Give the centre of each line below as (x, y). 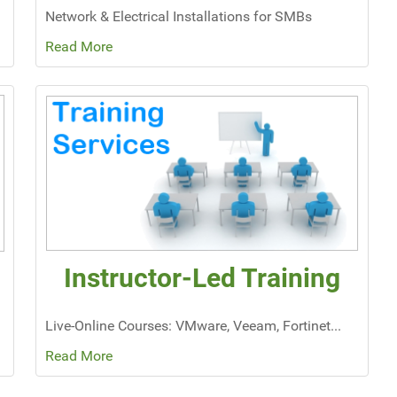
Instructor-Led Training (202, 278)
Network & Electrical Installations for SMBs (178, 17)
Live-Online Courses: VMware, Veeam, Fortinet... (193, 326)
